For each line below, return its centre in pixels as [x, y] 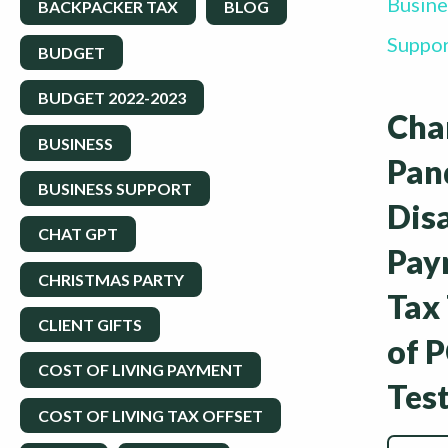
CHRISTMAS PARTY [111, 279]
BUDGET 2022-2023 [112, 98]
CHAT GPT [78, 234]
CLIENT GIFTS [90, 325]
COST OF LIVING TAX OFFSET [150, 415]
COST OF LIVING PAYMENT [140, 370]
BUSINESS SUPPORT [115, 188]
